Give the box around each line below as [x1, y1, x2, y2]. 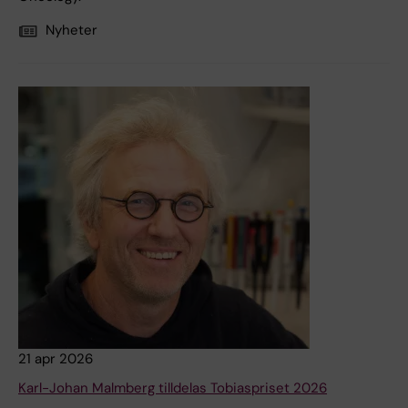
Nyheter [46, 21, 97, 40]
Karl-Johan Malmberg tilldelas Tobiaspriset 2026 [18, 379, 327, 398]
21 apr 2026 [18, 350, 93, 369]
